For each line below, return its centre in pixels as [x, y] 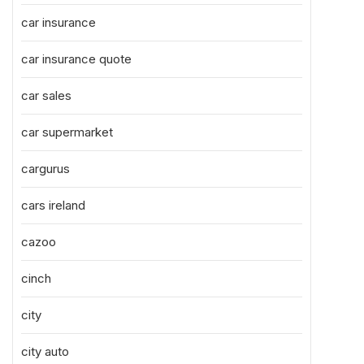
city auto [45, 351]
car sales [46, 95]
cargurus [45, 169]
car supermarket [67, 132]
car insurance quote [76, 59]
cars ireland [53, 205]
